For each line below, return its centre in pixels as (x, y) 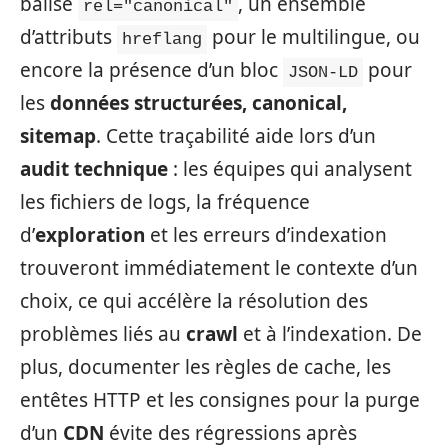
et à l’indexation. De (330, 333)
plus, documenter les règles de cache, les (205, 366)
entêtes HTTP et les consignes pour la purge (220, 399)
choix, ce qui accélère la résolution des (194, 300)
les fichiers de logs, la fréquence (165, 201)
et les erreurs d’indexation (266, 234)
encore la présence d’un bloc (151, 69)
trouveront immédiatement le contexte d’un (219, 267)
